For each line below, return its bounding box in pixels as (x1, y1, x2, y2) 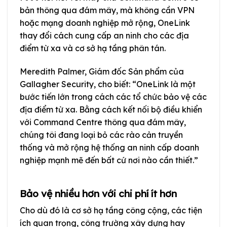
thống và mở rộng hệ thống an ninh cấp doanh (20, 142, 199, 153)
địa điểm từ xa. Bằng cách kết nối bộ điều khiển (20, 104, 202, 115)
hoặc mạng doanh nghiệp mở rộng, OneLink (20, 18, 190, 28)
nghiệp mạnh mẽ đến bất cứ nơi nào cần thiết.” (20, 155, 198, 165)
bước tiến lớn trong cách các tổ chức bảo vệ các (20, 91, 207, 102)
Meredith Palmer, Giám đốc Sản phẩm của (20, 66, 184, 77)
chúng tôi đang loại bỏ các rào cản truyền (20, 129, 183, 140)
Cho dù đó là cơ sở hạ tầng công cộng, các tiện (20, 205, 202, 216)
